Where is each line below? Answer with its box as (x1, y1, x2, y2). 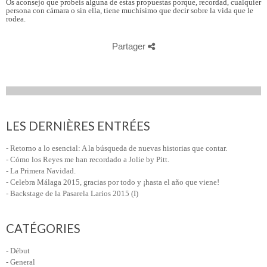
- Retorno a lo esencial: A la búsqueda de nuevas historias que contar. (6, 143, 227, 153)
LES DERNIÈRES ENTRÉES (6, 118, 150, 133)
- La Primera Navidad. (6, 166, 76, 175)
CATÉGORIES (6, 221, 80, 235)
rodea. (6, 14, 26, 23)
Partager (112, 41, 148, 51)
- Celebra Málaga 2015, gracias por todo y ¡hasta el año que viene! (6, 177, 219, 187)
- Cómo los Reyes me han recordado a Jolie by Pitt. (6, 154, 169, 164)
